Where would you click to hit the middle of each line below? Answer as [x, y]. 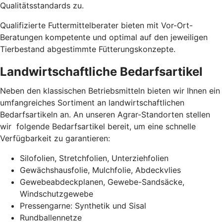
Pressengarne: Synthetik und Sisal [83, 205]
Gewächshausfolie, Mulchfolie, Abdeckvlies [100, 170]
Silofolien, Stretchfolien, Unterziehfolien [94, 158]
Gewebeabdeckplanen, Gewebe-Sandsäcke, [102, 182]
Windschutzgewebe [56, 194]
